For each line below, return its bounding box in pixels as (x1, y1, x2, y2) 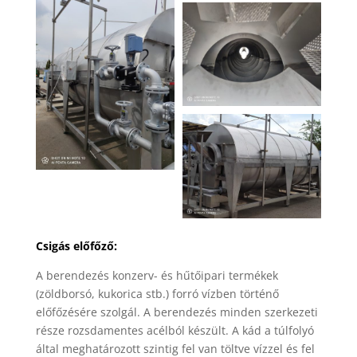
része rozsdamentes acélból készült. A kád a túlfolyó (35, 323, 314, 339)
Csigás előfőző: (35, 238, 117, 254)
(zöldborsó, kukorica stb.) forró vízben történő (35, 286, 279, 302)
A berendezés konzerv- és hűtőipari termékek (35, 268, 278, 284)
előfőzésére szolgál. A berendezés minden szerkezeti (35, 304, 318, 320)
